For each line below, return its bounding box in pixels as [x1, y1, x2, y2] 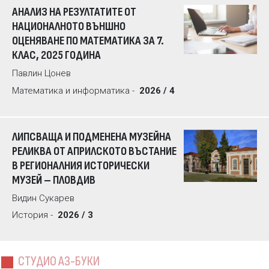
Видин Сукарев [12, 192, 74, 204]
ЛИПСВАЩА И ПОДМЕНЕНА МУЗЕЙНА [12, 129, 171, 144]
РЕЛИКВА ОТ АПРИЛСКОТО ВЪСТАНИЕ [12, 144, 177, 159]
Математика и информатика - [12, 85, 137, 96]
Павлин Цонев [12, 68, 71, 79]
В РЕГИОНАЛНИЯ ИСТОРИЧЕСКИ [12, 158, 150, 173]
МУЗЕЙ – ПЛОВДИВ [12, 172, 95, 187]
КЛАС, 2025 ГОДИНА [12, 48, 101, 63]
